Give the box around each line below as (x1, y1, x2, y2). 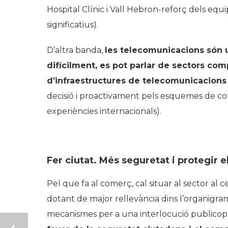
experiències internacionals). (47, 106, 161, 117)
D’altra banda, (47, 45, 105, 55)
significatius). (47, 20, 98, 30)
